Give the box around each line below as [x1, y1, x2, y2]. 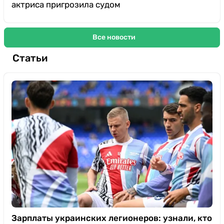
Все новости [92, 33, 135, 42]
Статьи [12, 52, 47, 64]
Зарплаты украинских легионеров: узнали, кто [11, 212, 212, 223]
